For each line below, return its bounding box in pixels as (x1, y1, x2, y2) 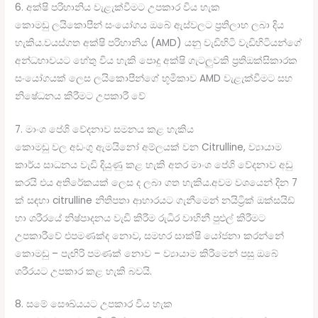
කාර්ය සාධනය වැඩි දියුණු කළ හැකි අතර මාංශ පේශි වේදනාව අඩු (15, 158, 293, 172)
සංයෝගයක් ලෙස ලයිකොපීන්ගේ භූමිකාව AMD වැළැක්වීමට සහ (15, 71, 293, 85)
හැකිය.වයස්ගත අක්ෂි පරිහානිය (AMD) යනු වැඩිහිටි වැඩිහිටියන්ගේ (15, 35, 302, 50)
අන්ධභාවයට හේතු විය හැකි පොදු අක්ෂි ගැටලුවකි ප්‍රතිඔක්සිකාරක (15, 53, 298, 67)
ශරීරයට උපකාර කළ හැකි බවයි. (15, 264, 153, 278)
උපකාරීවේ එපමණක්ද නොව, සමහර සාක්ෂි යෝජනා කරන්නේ (15, 229, 285, 243)
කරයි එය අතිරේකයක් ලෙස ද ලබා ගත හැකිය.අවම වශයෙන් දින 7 (15, 175, 298, 190)
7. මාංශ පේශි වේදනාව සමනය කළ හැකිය (15, 122, 194, 136)
